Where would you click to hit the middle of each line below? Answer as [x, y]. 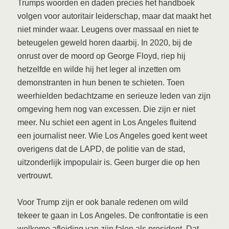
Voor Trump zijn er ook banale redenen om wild [103, 202]
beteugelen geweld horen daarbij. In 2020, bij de [105, 42]
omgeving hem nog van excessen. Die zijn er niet [107, 109]
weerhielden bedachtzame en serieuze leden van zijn [114, 96]
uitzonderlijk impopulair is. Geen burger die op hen [109, 162]
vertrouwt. [35, 175]
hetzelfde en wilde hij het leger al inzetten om [99, 69]
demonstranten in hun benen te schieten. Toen [101, 82]
